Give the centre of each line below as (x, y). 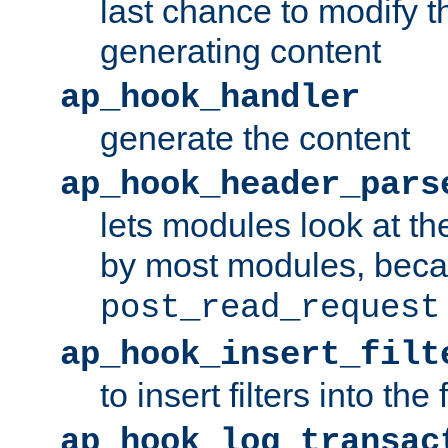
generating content (240, 50)
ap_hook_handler (210, 97)
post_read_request (270, 307)
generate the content (255, 137)
